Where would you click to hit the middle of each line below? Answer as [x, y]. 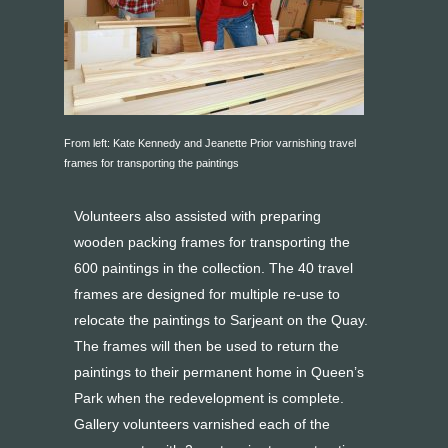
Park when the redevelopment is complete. [209, 398]
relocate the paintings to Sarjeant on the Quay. [221, 320]
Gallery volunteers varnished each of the [202, 424]
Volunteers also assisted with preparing [197, 216]
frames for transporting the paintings [151, 163]
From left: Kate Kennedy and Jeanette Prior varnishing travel [210, 143]
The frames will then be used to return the [206, 346]
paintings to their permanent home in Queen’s [219, 372]
